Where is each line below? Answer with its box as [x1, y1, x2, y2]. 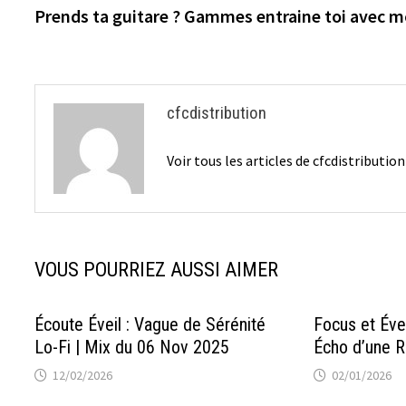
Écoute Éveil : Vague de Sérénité [34, 314, 266, 336]
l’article [34, 46, 118, 82]
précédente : [200, 4, 285, 25]
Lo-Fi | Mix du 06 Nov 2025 [34, 336, 230, 359]
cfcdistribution [167, 102, 267, 124]
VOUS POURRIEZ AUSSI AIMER [34, 258, 279, 282]
